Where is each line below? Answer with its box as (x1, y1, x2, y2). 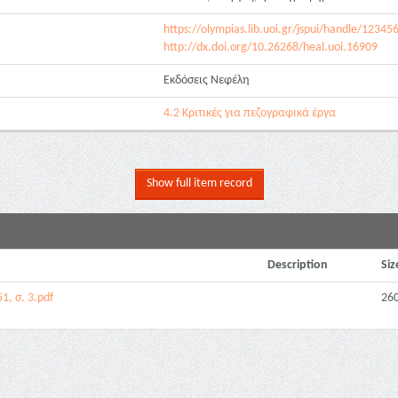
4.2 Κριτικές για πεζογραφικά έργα (163, 107, 336, 120)
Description (267, 259, 328, 272)
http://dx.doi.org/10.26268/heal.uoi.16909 (163, 41, 378, 54)
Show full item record (146, 177, 252, 190)
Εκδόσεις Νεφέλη (163, 74, 250, 87)
